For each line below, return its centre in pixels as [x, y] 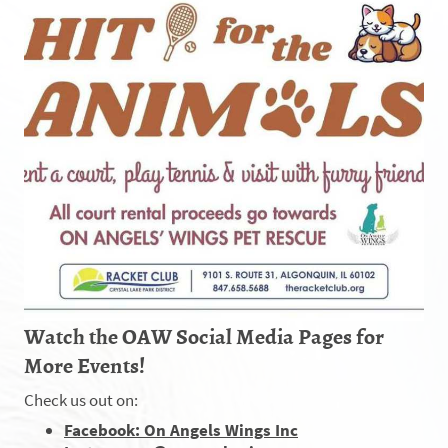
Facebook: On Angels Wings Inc [181, 430]
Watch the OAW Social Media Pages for [204, 335]
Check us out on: [82, 400]
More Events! [84, 364]
